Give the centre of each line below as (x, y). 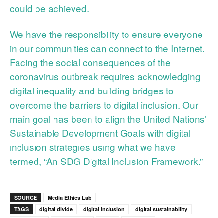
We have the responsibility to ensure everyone (106, 34)
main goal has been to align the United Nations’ (108, 118)
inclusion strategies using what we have (93, 146)
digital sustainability (161, 209)
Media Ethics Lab (70, 197)
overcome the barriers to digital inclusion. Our (104, 104)
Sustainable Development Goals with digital (100, 132)
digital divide (56, 209)
